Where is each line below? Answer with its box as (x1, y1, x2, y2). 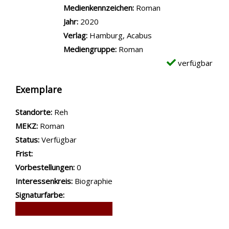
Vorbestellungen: (15, 162, 75, 172)
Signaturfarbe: (15, 190, 64, 200)
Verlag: (63, 30, 87, 40)
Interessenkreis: (15, 176, 73, 186)
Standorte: (15, 107, 52, 117)
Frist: (15, 148, 33, 158)
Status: (15, 134, 39, 145)
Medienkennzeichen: (63, 3, 134, 13)
